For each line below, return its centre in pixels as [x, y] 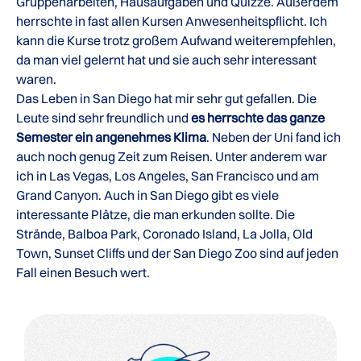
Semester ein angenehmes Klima [111, 137]
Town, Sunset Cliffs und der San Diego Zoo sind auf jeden [177, 253]
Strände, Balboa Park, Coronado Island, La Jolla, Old [164, 234]
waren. [36, 79]
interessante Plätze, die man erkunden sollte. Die [156, 214]
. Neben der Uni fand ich [274, 137]
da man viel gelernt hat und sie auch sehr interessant [166, 60]
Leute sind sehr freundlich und [104, 118]
